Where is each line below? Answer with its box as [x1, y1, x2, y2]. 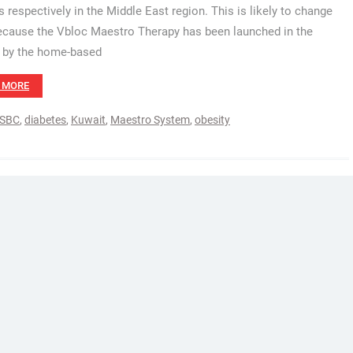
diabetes [24, 113, 66, 126]
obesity [195, 113, 230, 126]
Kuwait [71, 113, 106, 126]
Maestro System [110, 113, 190, 126]
